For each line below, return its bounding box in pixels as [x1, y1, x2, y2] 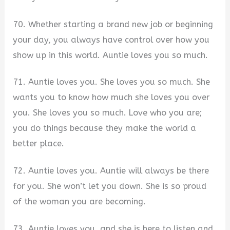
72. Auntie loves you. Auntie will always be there [13, 166, 209, 176]
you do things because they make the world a [13, 123, 197, 133]
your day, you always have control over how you [13, 34, 210, 45]
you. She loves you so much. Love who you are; [13, 108, 202, 118]
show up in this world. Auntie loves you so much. [13, 50, 208, 60]
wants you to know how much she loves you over [13, 92, 210, 103]
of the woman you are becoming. [13, 197, 146, 207]
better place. [13, 139, 65, 149]
